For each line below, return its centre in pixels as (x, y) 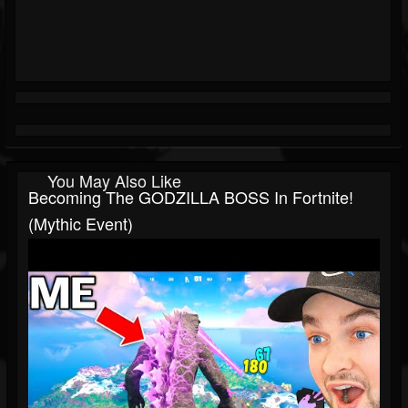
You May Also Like (114, 181)
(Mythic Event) (81, 224)
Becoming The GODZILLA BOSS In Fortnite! (191, 197)
